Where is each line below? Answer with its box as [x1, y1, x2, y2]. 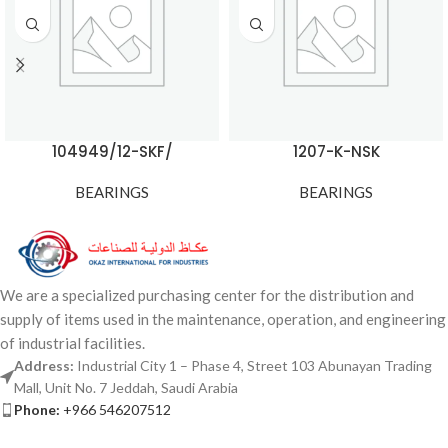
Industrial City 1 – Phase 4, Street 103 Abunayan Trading [77, 357, 432, 374]
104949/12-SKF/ [51, 141, 173, 162]
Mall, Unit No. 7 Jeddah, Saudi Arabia [14, 379, 238, 396]
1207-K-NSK [292, 141, 380, 162]
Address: [14, 357, 77, 374]
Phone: [14, 401, 60, 418]
